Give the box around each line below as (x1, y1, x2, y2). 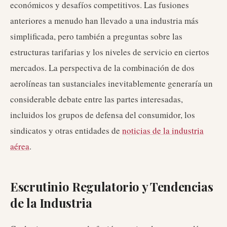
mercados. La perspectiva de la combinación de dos (10, 62, 195, 73)
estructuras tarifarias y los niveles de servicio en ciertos (10, 46, 209, 58)
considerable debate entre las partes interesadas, (10, 93, 183, 105)
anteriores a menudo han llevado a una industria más (10, 15, 199, 26)
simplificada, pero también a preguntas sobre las (10, 30, 182, 42)
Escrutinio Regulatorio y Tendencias (10, 178, 213, 195)
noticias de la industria (122, 125, 204, 136)
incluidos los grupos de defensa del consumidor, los (10, 109, 195, 121)
